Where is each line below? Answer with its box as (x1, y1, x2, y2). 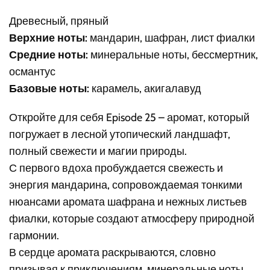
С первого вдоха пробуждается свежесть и (9, 161, 224, 175)
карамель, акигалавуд (89, 81, 202, 95)
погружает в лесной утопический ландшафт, (9, 127, 231, 141)
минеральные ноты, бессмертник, (88, 48, 259, 61)
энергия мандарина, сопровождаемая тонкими (9, 178, 243, 192)
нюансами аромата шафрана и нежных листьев (9, 195, 248, 209)
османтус (9, 64, 56, 78)
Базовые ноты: (9, 81, 90, 95)
